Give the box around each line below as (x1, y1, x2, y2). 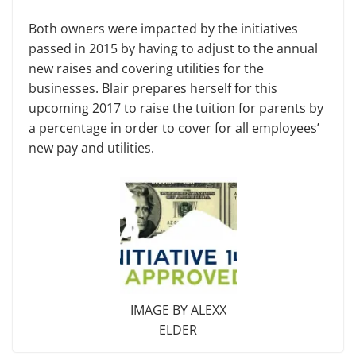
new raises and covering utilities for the (29, 60, 264, 78)
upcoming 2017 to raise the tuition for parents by (29, 99, 323, 118)
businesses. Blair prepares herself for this (29, 79, 277, 98)
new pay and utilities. (29, 139, 154, 157)
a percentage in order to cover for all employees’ (29, 119, 319, 137)
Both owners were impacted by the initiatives (29, 20, 298, 38)
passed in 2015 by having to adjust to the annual (29, 40, 318, 58)
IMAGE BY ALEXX (130, 301, 226, 319)
